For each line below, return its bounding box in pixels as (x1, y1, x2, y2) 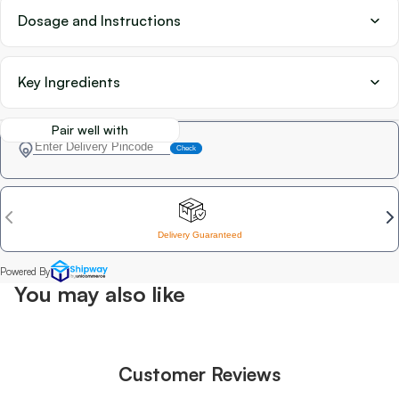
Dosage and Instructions (18, 11, 181, 29)
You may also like (14, 280, 185, 307)
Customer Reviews (118, 362, 281, 386)
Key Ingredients (18, 72, 120, 91)
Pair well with (51, 121, 128, 137)
